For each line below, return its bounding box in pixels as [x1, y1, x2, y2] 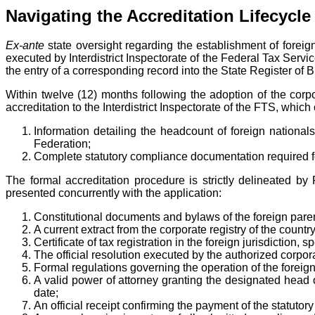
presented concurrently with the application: [6, 187, 221, 200]
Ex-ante [6, 39, 44, 52]
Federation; [34, 138, 91, 150]
